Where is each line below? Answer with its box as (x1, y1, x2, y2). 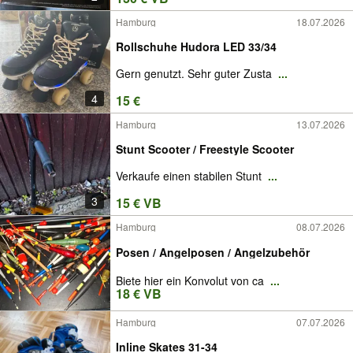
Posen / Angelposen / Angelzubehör (116, 244, 310, 260)
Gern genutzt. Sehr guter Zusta (116, 65, 275, 82)
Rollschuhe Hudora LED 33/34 (116, 38, 277, 54)
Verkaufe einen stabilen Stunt (116, 168, 265, 184)
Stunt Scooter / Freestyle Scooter (116, 140, 294, 157)
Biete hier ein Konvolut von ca (116, 273, 267, 288)
